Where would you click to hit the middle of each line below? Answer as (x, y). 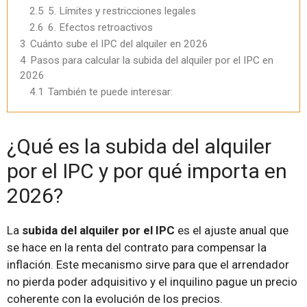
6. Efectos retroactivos (100, 27)
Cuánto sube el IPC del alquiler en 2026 (119, 44)
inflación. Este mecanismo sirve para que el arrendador (148, 264)
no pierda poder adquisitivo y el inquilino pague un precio (152, 281)
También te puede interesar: (110, 91)
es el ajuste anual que (232, 230)
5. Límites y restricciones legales (122, 11)
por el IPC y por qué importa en (147, 171)
